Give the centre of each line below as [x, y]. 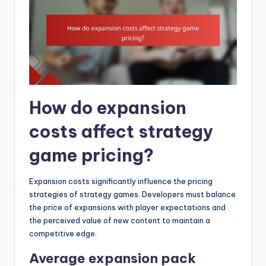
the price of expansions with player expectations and [127, 207]
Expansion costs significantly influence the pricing [121, 181]
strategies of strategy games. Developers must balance [132, 194]
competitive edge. [63, 233]
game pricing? [91, 155]
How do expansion [108, 107]
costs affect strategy [121, 131]
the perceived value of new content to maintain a [120, 220]
